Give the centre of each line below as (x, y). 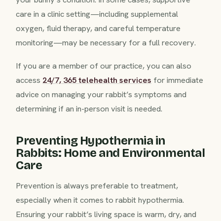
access (29, 80)
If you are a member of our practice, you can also (104, 65)
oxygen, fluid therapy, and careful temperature (98, 28)
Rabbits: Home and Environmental (110, 153)
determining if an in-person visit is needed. (89, 108)
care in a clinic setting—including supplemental (97, 14)
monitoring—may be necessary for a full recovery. (106, 42)
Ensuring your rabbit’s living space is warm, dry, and (106, 214)
